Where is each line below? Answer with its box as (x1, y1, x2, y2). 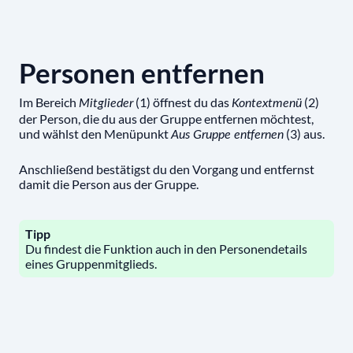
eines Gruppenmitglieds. (25, 255, 157, 271)
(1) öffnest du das (133, 94, 232, 110)
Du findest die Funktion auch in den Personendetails (25, 240, 307, 256)
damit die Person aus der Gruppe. (19, 176, 199, 191)
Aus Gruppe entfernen (171, 128, 284, 141)
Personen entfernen (19, 55, 265, 89)
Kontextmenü (232, 96, 302, 110)
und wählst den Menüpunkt (19, 125, 171, 141)
